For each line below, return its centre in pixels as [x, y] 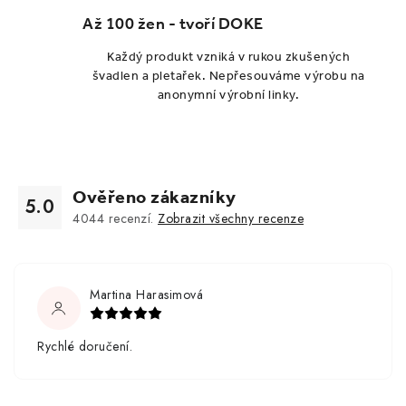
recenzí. [131, 219]
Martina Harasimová [146, 295]
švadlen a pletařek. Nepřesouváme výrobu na [228, 76]
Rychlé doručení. [85, 347]
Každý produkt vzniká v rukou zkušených [228, 57]
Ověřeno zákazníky [155, 197]
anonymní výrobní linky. [228, 95]
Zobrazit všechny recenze [231, 219]
